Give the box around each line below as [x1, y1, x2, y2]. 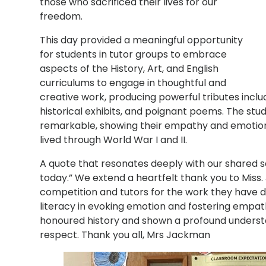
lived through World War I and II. [40, 132, 188, 147]
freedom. [40, 9, 83, 23]
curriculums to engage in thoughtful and [40, 75, 227, 90]
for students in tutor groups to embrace [40, 47, 227, 61]
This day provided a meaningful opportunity [40, 33, 243, 47]
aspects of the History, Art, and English [40, 61, 219, 75]
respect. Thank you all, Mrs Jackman [40, 227, 211, 242]
